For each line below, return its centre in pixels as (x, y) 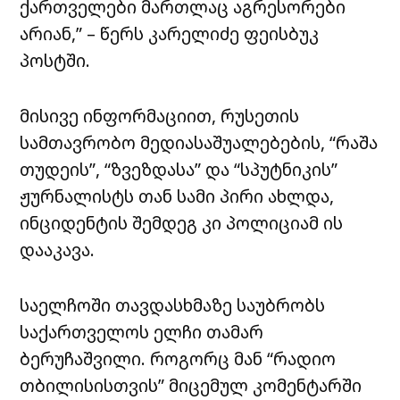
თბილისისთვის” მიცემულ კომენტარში (191, 386)
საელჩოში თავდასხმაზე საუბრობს (173, 305)
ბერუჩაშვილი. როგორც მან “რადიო (178, 359)
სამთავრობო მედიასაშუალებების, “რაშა (199, 143)
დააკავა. (58, 250)
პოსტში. (55, 61)
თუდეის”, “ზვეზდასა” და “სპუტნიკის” (179, 170)
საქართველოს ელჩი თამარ (142, 332)
